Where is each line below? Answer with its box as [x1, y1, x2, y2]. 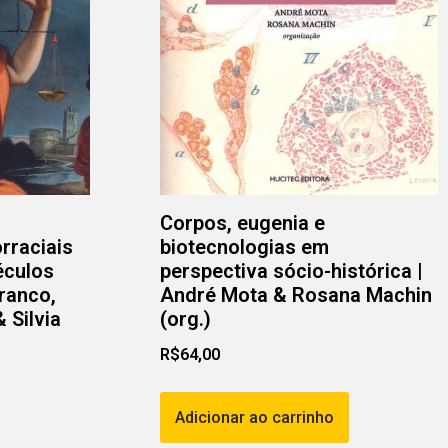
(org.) [159, 307, 211, 332]
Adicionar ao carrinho [174, 408, 334, 428]
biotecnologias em [159, 235, 329, 260]
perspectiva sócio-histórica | [159, 259, 423, 284]
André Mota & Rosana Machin [159, 283, 432, 308]
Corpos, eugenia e [159, 211, 325, 236]
